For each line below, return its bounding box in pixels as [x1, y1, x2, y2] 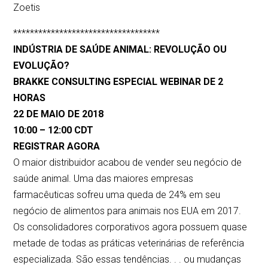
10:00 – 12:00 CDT [13, 124, 94, 136]
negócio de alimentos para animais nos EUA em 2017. [13, 205, 242, 217]
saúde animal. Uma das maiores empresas [13, 173, 194, 185]
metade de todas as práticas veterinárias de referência [13, 237, 245, 249]
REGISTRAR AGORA [13, 141, 100, 153]
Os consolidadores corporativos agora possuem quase [13, 221, 248, 233]
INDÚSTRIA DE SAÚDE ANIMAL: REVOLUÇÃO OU [13, 44, 227, 56]
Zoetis [13, 2, 41, 14]
